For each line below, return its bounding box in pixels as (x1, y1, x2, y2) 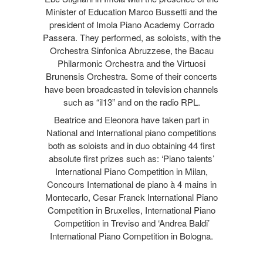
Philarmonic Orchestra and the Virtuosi (58, 56, 205, 69)
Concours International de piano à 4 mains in (46, 177, 217, 190)
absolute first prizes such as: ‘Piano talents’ (49, 151, 214, 164)
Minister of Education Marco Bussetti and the (46, 5, 217, 18)
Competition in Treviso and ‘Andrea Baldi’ (53, 216, 210, 229)
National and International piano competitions (46, 126, 217, 139)
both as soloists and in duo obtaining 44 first (48, 139, 215, 151)
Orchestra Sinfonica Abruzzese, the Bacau (49, 43, 214, 56)
